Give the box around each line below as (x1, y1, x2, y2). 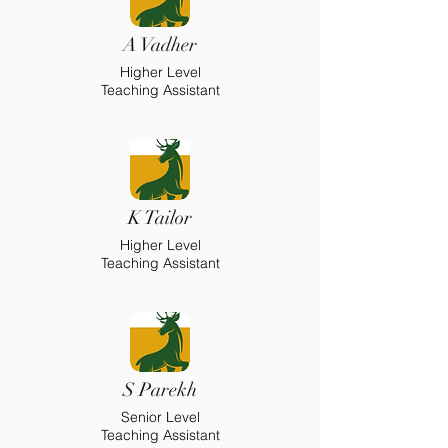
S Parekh (123, 378, 197, 402)
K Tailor (128, 206, 192, 230)
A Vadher (123, 33, 197, 57)
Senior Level (120, 408, 200, 426)
